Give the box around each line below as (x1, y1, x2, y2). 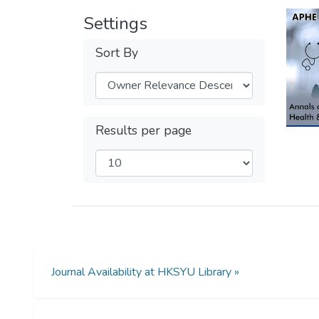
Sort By (95, 44, 138, 61)
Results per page (95, 122, 192, 139)
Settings (83, 12, 147, 35)
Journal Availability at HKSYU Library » (51, 264, 239, 280)
